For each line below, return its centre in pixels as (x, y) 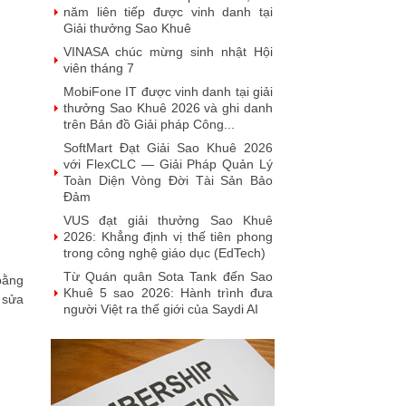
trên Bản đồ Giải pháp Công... (149, 124)
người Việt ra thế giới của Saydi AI (161, 309)
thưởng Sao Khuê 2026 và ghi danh (168, 108)
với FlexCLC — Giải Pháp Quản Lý (168, 164)
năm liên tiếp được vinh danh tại (168, 12)
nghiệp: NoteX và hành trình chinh (168, 349)
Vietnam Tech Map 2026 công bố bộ (168, 389)
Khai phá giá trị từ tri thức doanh (168, 333)
